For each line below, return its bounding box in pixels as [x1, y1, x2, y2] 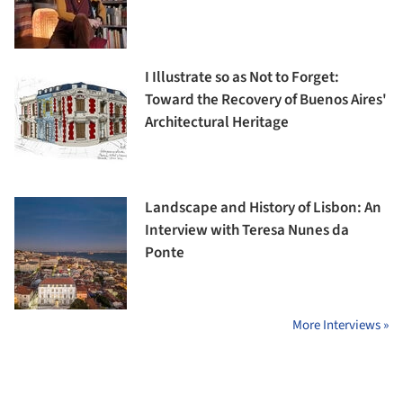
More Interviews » [292, 316, 389, 336]
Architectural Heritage [145, 112, 289, 134]
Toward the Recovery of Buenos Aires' [145, 89, 387, 112]
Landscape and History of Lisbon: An [145, 197, 381, 219]
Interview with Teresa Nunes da [145, 219, 349, 242]
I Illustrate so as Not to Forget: [145, 67, 339, 89]
